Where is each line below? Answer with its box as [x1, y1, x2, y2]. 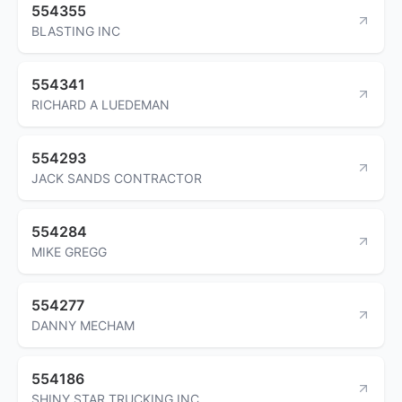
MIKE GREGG [31, 243, 107, 259]
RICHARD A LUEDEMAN [31, 96, 170, 112]
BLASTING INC [31, 22, 120, 39]
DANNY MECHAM [31, 317, 135, 333]
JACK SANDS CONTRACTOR [31, 170, 202, 186]
